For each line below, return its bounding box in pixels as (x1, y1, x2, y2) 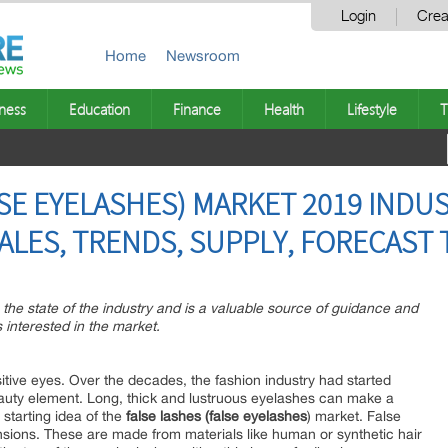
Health (264, 99, 304, 119)
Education (69, 99, 130, 119)
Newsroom (166, 47, 240, 64)
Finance (173, 99, 221, 119)
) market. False (307, 408, 401, 424)
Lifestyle (347, 99, 397, 119)
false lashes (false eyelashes (126, 408, 307, 424)
